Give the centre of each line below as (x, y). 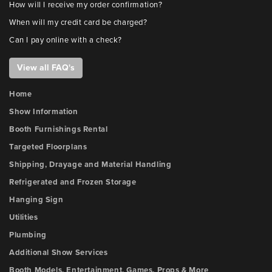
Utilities (24, 217)
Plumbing (28, 235)
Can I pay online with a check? (66, 40)
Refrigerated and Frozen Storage (73, 182)
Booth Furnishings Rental (59, 129)
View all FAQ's (46, 68)
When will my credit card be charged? (78, 22)
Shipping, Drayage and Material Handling (90, 165)
